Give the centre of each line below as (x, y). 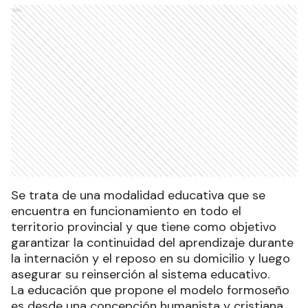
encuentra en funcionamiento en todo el (126, 211)
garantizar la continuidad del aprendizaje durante (152, 243)
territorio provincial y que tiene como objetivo (144, 227)
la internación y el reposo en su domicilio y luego (151, 259)
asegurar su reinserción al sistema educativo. (140, 275)
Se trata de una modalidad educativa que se (138, 196)
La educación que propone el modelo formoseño (150, 290)
